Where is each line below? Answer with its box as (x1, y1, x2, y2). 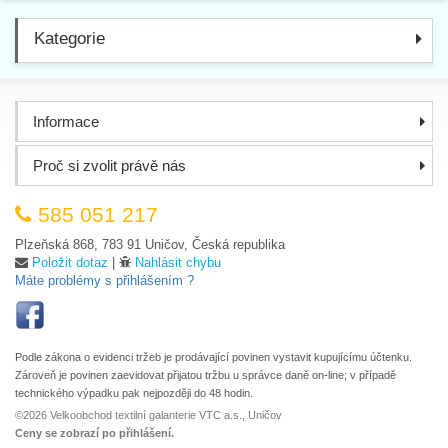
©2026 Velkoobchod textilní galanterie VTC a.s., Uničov (15, 408, 282, 421)
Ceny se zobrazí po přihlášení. (15, 426, 174, 439)
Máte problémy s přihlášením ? (15, 272, 194, 288)
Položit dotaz (32, 254, 108, 270)
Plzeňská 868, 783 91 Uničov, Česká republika (15, 236, 285, 252)
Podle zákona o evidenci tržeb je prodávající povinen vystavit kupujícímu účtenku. (15, 350, 412, 363)
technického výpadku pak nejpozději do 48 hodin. (15, 386, 253, 399)
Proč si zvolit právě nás (33, 156, 186, 174)
